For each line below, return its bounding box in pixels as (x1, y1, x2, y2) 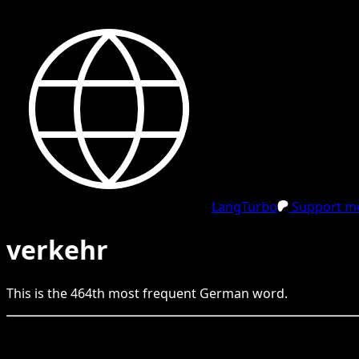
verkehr (6, 232, 108, 268)
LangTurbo (212, 198, 277, 216)
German (200, 284, 249, 302)
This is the (6, 284, 71, 302)
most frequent (105, 284, 200, 302)
